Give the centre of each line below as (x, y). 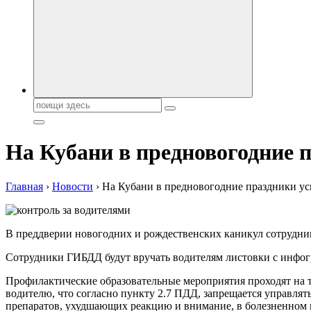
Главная (24, 186)
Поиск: (49, 103)
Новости (73, 186)
